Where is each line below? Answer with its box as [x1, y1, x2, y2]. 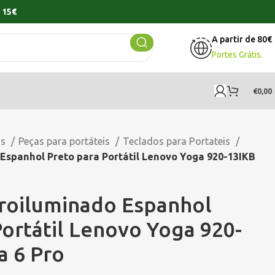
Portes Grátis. [212, 50, 263, 60]
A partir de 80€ [212, 34, 272, 44]
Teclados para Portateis [123, 136, 233, 147]
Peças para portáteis [18, 136, 112, 147]
